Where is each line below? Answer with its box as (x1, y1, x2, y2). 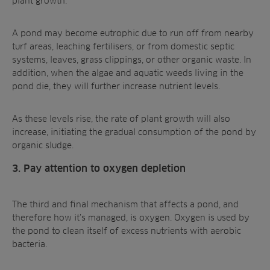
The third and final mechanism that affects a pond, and (12, 199, 239, 209)
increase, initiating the (12, 127, 105, 137)
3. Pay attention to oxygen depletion (12, 163, 186, 174)
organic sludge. (12, 140, 74, 150)
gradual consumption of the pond (105, 127, 243, 137)
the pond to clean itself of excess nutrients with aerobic (12, 225, 241, 236)
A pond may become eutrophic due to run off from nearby (12, 28, 254, 38)
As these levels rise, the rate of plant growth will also (12, 113, 230, 124)
